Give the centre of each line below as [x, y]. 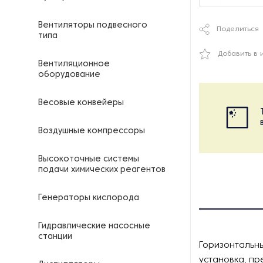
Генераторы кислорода [89, 198]
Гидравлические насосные [94, 226]
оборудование [69, 75]
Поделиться [238, 29]
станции [55, 237]
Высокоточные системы [89, 159]
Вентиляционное [74, 64]
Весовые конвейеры [81, 103]
